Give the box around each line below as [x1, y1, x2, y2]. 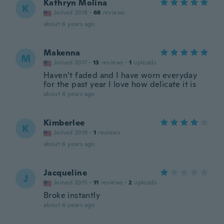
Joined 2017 [53, 58, 87, 66]
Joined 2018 [53, 8, 88, 16]
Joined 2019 [53, 128, 88, 136]
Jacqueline [43, 167, 87, 178]
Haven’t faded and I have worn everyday [43, 70, 197, 80]
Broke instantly [43, 190, 100, 200]
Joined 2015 [53, 178, 88, 186]
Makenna [43, 47, 80, 58]
